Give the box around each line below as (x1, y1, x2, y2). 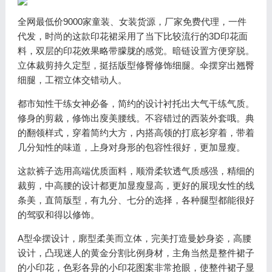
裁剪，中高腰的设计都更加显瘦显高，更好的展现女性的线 (17, 180, 254, 191)
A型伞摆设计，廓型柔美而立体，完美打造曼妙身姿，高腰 (17, 233, 251, 243)
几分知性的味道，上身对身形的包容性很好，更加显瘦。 (17, 142, 245, 152)
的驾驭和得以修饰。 (17, 209, 100, 220)
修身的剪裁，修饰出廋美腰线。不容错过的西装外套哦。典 (17, 113, 254, 123)
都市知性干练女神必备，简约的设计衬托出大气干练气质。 (17, 98, 254, 109)
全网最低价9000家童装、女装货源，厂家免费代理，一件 (17, 16, 246, 27)
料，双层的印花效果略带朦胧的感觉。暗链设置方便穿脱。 (17, 46, 254, 56)
